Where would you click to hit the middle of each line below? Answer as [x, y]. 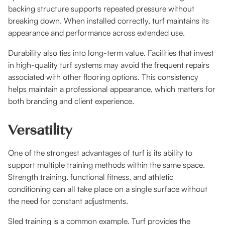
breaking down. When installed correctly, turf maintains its [108, 21]
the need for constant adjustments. [68, 201]
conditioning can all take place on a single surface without [108, 189]
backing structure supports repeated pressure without [101, 9]
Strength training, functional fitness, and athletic [91, 177]
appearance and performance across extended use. [96, 33]
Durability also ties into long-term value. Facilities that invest [111, 53]
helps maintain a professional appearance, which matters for [112, 89]
